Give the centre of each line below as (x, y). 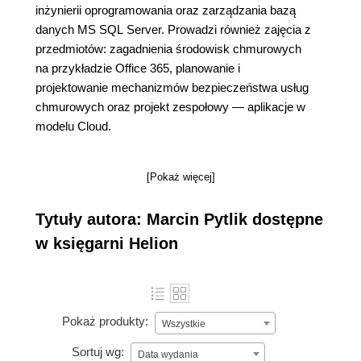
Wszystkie (183, 324)
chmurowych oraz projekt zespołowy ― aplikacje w (170, 107)
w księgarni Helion (107, 243)
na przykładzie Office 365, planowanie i (138, 68)
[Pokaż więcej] (180, 177)
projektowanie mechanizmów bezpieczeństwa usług (172, 87)
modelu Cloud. (73, 126)
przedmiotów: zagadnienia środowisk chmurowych (168, 49)
